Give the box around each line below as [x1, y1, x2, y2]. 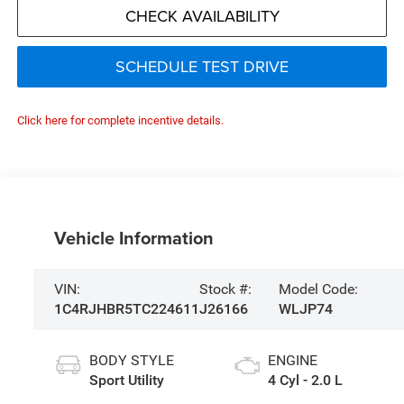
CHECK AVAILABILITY [124, 5, 280, 28]
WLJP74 [279, 299, 334, 317]
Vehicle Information [53, 224, 214, 251]
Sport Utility [88, 372, 164, 390]
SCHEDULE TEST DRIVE [115, 55, 289, 78]
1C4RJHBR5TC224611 [53, 299, 199, 317]
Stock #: [198, 280, 252, 298]
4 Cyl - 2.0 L [267, 372, 343, 390]
